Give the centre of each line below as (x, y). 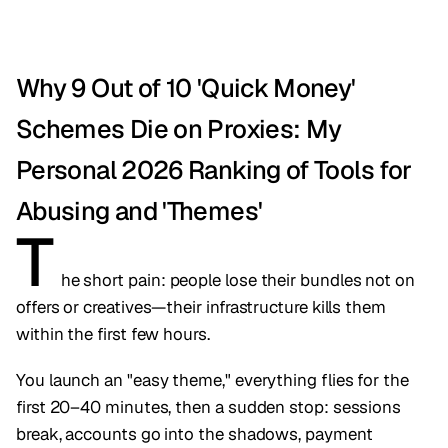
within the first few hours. (113, 333)
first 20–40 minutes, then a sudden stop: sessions (209, 406)
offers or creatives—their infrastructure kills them (201, 306)
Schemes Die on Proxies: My (179, 128)
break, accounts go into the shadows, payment (194, 433)
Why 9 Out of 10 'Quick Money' (186, 87)
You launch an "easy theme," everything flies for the (212, 379)
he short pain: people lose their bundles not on (237, 279)
